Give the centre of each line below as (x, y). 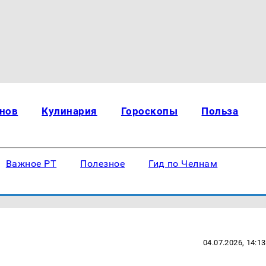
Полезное (103, 164)
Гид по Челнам (183, 164)
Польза (220, 111)
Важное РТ (31, 164)
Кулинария (69, 111)
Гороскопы (149, 111)
